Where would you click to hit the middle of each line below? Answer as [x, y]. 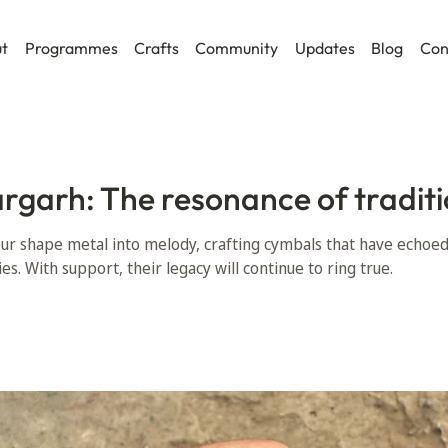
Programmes [71, 48]
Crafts [157, 48]
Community [237, 48]
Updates [324, 48]
